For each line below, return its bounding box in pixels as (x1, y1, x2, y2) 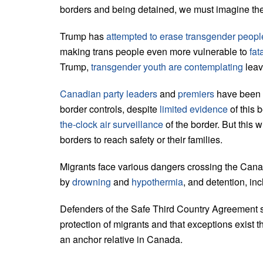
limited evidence (160, 102, 228, 116)
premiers (178, 86, 214, 100)
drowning (72, 174, 111, 188)
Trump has (60, 29, 106, 43)
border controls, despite (60, 102, 160, 116)
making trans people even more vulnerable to (60, 44, 249, 58)
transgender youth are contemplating (91, 59, 243, 73)
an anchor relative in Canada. (60, 232, 183, 246)
